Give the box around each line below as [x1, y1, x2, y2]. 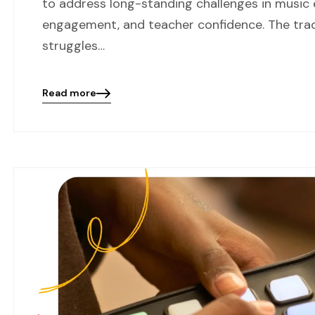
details [41, 105, 77, 118]
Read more [42, 86, 96, 99]
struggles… [42, 37, 105, 54]
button [41, 132, 77, 145]
